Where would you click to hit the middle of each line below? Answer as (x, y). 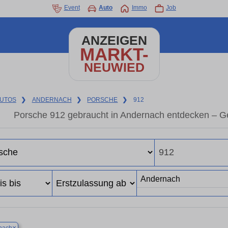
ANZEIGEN (114, 40)
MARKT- (114, 54)
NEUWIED (114, 67)
